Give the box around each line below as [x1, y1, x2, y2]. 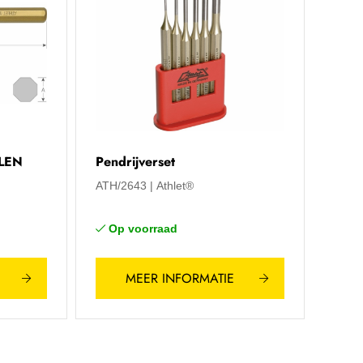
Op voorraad [108, 222, 177, 236]
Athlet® [156, 179, 194, 193]
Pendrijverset [95, 152, 175, 172]
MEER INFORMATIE [125, 268, 234, 288]
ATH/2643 [95, 179, 147, 193]
